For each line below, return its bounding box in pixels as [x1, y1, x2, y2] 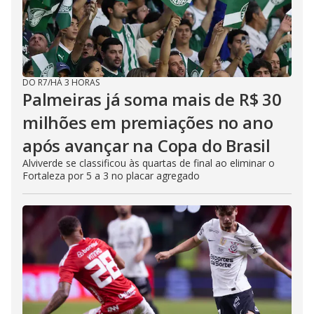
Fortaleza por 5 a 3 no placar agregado [22, 168, 200, 182]
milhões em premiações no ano [22, 110, 273, 134]
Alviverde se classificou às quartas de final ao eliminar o [22, 156, 275, 170]
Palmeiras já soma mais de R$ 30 [22, 87, 282, 111]
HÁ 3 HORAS [50, 76, 100, 88]
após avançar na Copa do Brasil [22, 133, 271, 157]
